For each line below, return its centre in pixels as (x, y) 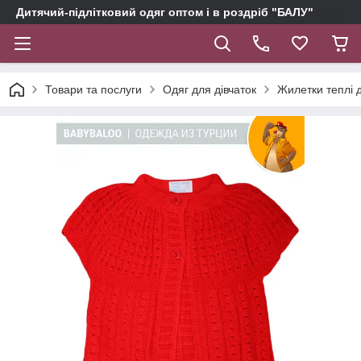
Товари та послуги (93, 89)
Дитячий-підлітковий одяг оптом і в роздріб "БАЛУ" (165, 12)
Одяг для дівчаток (210, 89)
